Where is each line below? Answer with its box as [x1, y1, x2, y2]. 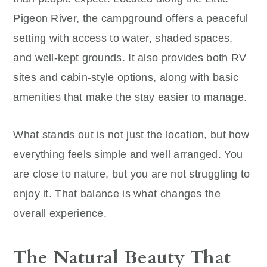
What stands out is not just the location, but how [13, 128, 250, 141]
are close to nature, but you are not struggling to [13, 167, 250, 180]
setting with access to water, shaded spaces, [13, 32, 233, 44]
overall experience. [13, 207, 107, 219]
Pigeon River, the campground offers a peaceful [13, 12, 249, 24]
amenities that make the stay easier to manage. [13, 91, 247, 103]
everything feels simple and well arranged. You [13, 148, 243, 160]
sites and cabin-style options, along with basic [13, 71, 239, 83]
